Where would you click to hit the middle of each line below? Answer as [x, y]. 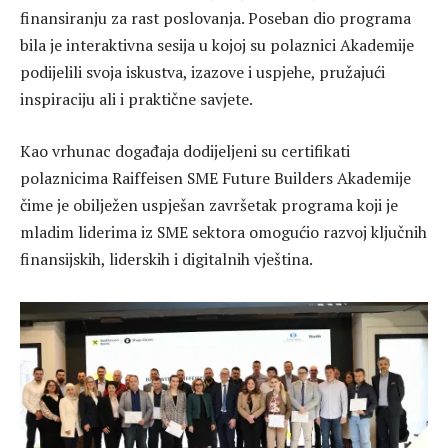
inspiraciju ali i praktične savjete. [136, 99]
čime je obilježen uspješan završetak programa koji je [209, 204]
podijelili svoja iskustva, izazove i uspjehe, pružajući [202, 72]
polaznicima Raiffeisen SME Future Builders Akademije [215, 177]
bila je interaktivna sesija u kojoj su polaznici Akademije [217, 45]
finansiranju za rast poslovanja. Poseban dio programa [215, 18]
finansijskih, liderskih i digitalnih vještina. [166, 258]
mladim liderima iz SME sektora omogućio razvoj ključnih [223, 231]
